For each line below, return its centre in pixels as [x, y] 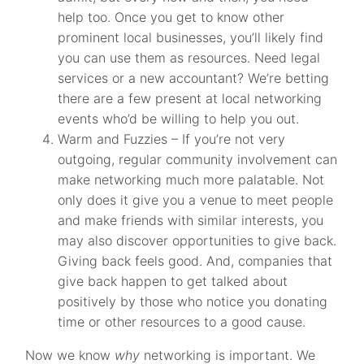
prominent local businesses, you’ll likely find [191, 37]
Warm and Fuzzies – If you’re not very [172, 139]
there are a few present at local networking [190, 98]
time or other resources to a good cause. [182, 322]
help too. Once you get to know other [171, 17]
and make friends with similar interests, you [191, 220]
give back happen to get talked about [173, 281]
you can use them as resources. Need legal [189, 58]
